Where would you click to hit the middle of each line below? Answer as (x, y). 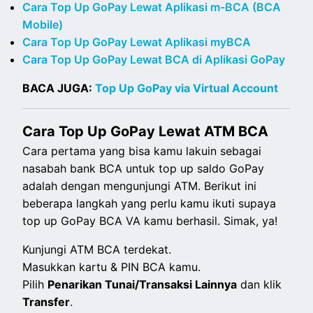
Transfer (46, 302)
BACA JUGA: (59, 88)
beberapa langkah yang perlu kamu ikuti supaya (150, 204)
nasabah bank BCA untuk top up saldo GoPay (144, 169)
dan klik (260, 285)
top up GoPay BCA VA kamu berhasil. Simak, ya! (150, 221)
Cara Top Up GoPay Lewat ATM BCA (146, 132)
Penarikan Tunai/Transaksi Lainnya (143, 285)
